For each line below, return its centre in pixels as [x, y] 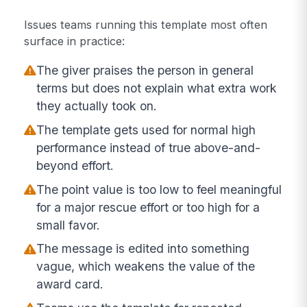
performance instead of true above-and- [149, 147]
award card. [70, 284]
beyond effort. [75, 165]
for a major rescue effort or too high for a [148, 207]
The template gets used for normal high [146, 130]
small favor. [69, 225]
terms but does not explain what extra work [157, 88]
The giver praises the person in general [145, 70]
